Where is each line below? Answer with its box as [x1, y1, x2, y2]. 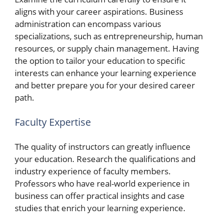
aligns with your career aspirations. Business [15, 6, 183, 17]
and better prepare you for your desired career [15, 80, 195, 91]
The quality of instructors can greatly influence [15, 141, 191, 152]
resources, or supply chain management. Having [15, 43, 199, 54]
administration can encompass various [15, 18, 161, 29]
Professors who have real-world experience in [15, 178, 190, 189]
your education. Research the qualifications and [15, 153, 195, 165]
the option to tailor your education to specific [15, 55, 185, 66]
